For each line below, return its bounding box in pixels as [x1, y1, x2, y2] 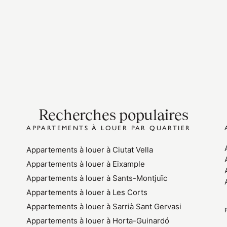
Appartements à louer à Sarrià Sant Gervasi [26, 202, 182, 211]
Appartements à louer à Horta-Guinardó [26, 216, 170, 225]
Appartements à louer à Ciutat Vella [26, 145, 154, 155]
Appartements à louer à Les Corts [26, 187, 148, 197]
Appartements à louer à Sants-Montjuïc [26, 173, 168, 183]
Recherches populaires [39, 106, 188, 124]
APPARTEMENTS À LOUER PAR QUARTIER [26, 123, 191, 132]
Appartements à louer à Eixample [26, 159, 145, 169]
